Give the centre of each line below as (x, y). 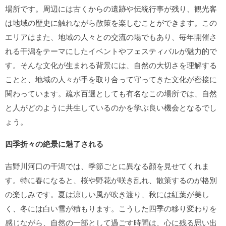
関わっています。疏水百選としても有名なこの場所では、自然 (111, 93)
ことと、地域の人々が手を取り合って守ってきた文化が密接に (111, 79)
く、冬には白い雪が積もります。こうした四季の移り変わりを (111, 208)
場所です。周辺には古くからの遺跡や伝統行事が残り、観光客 (111, 8)
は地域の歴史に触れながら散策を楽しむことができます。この (111, 22)
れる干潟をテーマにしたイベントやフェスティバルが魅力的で (111, 51)
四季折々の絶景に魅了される (54, 144)
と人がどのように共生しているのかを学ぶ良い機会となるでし (111, 107)
